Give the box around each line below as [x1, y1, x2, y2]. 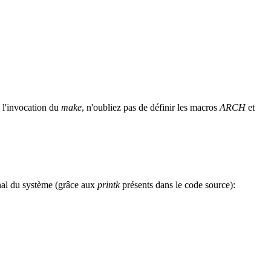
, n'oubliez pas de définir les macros [82, 102, 220, 113]
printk [97, 180, 120, 191]
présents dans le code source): [120, 180, 235, 191]
